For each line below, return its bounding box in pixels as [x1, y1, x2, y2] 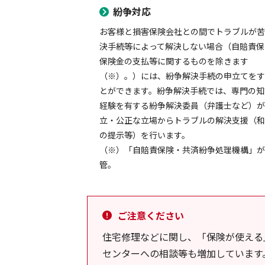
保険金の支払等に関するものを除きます [99, 55, 249, 67]
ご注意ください [118, 208, 184, 222]
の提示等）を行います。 [99, 129, 190, 141]
